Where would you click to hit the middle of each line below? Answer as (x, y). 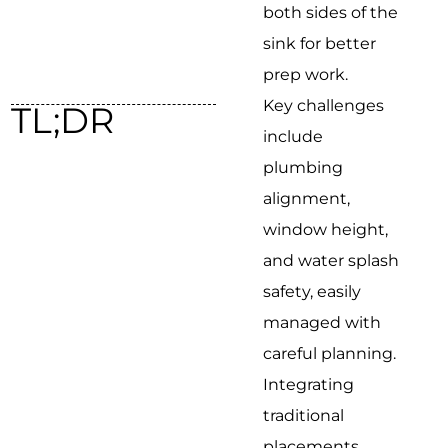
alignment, (307, 198)
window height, (326, 229)
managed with (322, 322)
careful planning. (330, 353)
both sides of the (331, 12)
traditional (304, 415)
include (293, 136)
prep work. (306, 74)
